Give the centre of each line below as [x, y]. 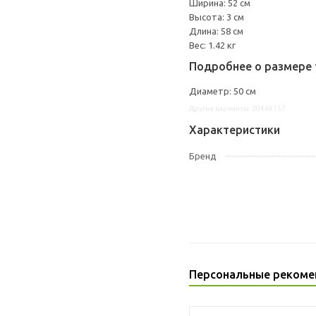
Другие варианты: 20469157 [237, 108]
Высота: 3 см [217, 17]
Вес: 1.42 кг [212, 45]
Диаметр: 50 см [223, 91]
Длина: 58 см [216, 31]
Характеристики [235, 130]
